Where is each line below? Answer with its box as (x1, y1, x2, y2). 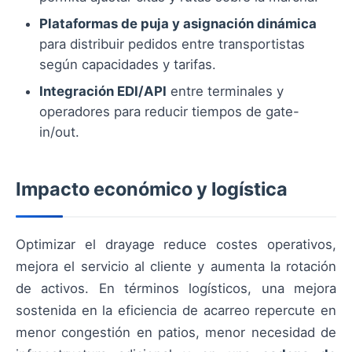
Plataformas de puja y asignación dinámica (39, 16, 317, 32)
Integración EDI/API (39, 83, 167, 100)
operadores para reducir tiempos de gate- (39, 104, 299, 120)
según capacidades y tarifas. (39, 57, 216, 73)
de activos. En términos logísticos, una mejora (16, 280, 336, 297)
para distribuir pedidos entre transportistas (39, 36, 305, 53)
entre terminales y (167, 83, 284, 100)
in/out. (39, 124, 79, 141)
